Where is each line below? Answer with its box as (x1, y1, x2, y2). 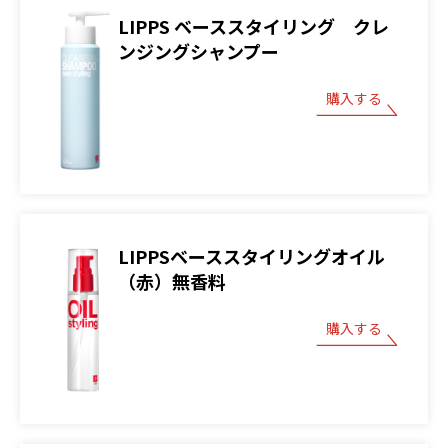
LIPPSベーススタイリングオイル (118, 243, 385, 270)
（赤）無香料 (118, 268, 226, 295)
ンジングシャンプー (118, 38, 279, 65)
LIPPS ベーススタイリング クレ (118, 13, 389, 40)
